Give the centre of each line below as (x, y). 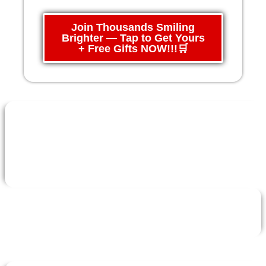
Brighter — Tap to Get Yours (133, 38)
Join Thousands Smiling (133, 27)
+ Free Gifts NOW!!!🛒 (133, 48)
